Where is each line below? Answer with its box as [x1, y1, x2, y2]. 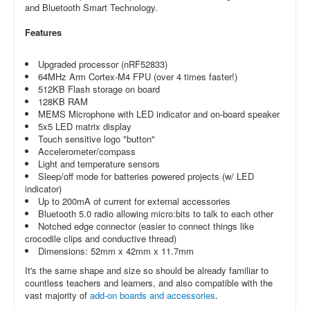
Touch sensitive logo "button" [38, 132, 155, 145]
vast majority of [25, 289, 90, 302]
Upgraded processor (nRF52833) [38, 57, 167, 71]
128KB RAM [38, 95, 88, 108]
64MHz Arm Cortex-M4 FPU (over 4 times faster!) [38, 70, 237, 83]
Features [25, 26, 62, 39]
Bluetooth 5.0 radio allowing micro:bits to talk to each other [38, 207, 273, 220]
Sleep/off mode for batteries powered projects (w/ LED [38, 170, 254, 183]
